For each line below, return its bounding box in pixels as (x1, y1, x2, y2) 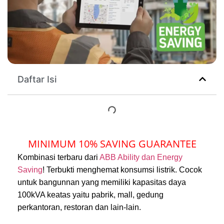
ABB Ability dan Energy (99, 152, 182, 161)
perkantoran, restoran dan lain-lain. (17, 202, 141, 211)
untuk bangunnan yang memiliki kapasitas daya (17, 177, 186, 186)
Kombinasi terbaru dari (17, 152, 99, 161)
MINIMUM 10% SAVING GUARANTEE (27, 136, 196, 150)
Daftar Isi (17, 73, 56, 84)
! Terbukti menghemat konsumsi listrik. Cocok (42, 165, 202, 174)
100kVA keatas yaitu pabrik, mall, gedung (17, 190, 163, 199)
